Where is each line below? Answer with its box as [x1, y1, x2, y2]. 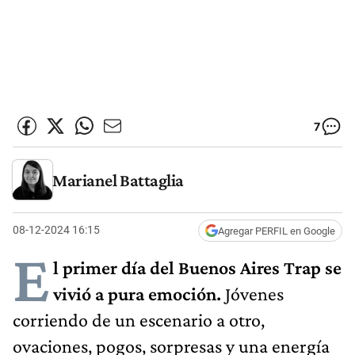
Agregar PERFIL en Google [218, 224, 335, 237]
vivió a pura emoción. [53, 282, 225, 304]
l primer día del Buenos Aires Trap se [53, 256, 342, 278]
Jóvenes [225, 282, 284, 304]
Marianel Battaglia [52, 170, 184, 190]
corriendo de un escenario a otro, [13, 308, 265, 330]
